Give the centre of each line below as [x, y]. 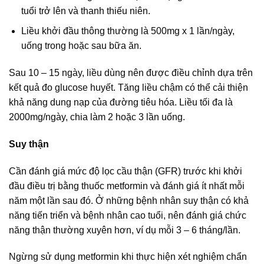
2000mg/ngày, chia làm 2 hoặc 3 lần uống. [97, 117]
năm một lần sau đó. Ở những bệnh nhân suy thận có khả [129, 200]
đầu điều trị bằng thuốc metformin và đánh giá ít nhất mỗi [127, 186]
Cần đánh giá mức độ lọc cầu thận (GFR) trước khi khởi [126, 171]
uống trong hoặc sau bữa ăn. [81, 46]
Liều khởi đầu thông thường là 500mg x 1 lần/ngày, [128, 31]
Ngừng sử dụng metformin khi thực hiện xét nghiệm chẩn [128, 257]
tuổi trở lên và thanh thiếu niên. [85, 11]
